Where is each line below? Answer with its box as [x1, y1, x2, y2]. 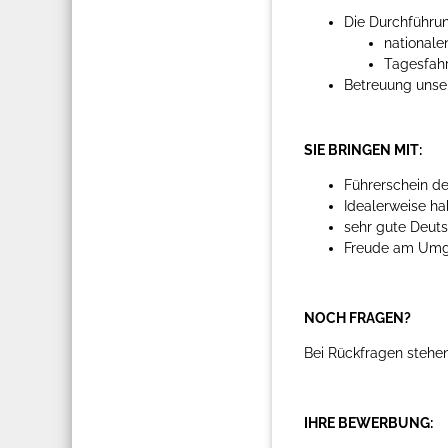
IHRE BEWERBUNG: [304, 414, 433, 431]
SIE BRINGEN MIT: [304, 141, 422, 158]
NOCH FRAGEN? [304, 309, 411, 326]
